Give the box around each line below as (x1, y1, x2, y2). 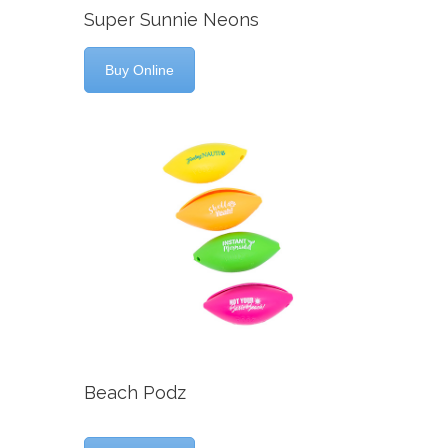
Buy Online (105, 62, 174, 79)
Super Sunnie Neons (84, 9, 259, 31)
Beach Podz (84, 381, 186, 403)
